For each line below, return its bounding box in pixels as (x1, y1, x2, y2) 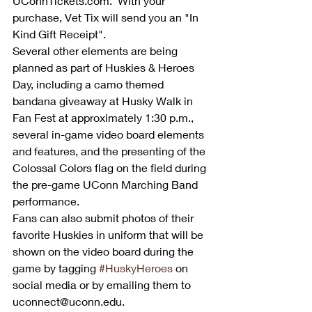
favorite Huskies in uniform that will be (13, 227, 206, 241)
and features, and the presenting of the (13, 143, 208, 157)
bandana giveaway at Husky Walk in (13, 93, 196, 107)
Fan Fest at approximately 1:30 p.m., (13, 110, 196, 124)
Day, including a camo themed (13, 77, 166, 91)
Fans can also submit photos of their (13, 210, 196, 224)
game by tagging (13, 260, 99, 274)
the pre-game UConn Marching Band (13, 177, 201, 191)
